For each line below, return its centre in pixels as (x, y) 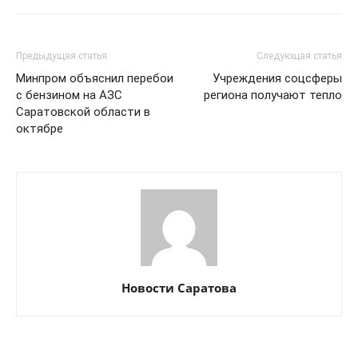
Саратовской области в (83, 112)
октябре (40, 129)
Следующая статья (299, 56)
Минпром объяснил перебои (95, 79)
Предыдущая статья (62, 56)
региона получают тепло (273, 95)
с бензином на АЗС (69, 95)
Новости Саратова (179, 288)
